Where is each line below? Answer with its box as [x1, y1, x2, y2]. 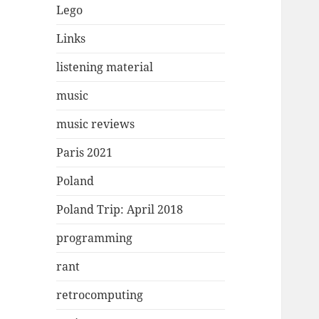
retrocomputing [56, 287, 144, 303]
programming [56, 230, 133, 246]
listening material [56, 59, 154, 75]
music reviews [56, 116, 135, 132]
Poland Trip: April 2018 [56, 202, 184, 218]
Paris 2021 [56, 145, 113, 161]
